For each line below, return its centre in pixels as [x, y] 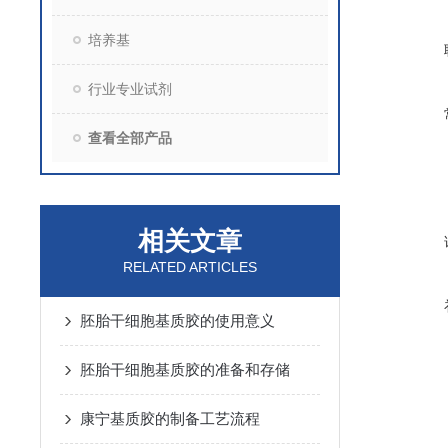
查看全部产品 [130, 138]
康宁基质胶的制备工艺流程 [170, 418]
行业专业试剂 [130, 89]
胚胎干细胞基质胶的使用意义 [177, 320]
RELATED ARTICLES [190, 267]
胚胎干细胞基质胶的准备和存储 [185, 369]
